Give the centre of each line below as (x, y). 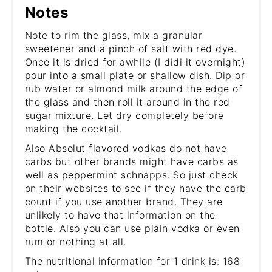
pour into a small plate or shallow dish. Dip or (135, 76)
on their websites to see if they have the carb (135, 189)
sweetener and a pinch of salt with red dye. (131, 49)
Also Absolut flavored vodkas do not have (126, 148)
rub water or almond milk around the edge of (134, 89)
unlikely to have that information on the (120, 215)
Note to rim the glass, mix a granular (114, 36)
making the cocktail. (73, 129)
